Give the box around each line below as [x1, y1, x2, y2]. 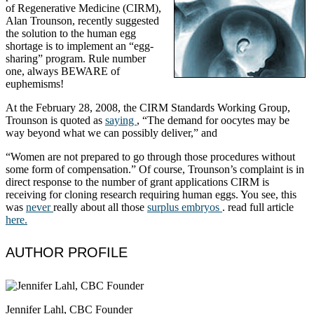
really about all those [53, 200, 147, 213]
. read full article [222, 200, 294, 213]
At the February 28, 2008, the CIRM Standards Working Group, [6, 101, 290, 114]
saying [105, 114, 137, 126]
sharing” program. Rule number [6, 52, 146, 64]
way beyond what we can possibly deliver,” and [6, 126, 217, 139]
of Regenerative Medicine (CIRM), [6, 1, 161, 14]
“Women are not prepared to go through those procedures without [6, 150, 295, 163]
